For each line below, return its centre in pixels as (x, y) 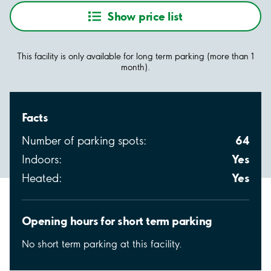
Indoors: (42, 159)
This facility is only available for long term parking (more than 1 (135, 56)
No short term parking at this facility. (102, 243)
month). (135, 67)
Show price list (145, 16)
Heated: (42, 178)
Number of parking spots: (84, 140)
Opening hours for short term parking (117, 220)
